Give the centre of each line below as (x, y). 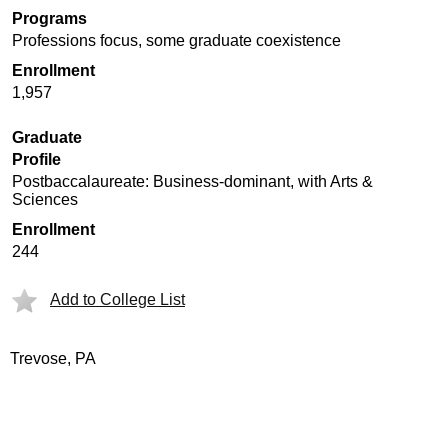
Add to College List (117, 299)
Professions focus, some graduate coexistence (176, 40)
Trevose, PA (53, 358)
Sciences (45, 199)
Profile (36, 159)
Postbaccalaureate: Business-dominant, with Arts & (192, 181)
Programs (49, 18)
